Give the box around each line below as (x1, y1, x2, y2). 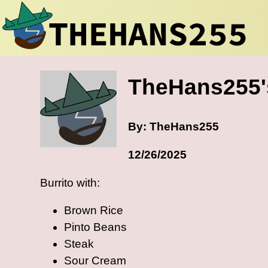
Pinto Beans (64, 221, 127, 234)
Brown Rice (64, 204, 124, 217)
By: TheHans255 (127, 120, 219, 133)
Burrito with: (40, 176, 100, 189)
